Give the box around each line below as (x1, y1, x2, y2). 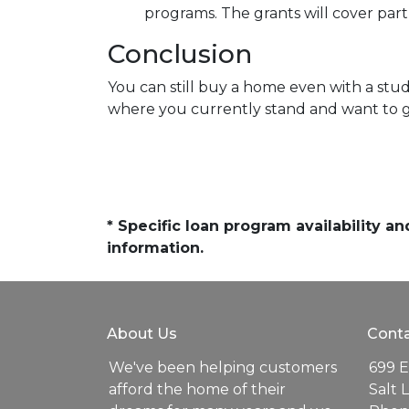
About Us (107, 325, 177, 342)
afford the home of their (109, 381, 286, 398)
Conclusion (108, 38, 252, 69)
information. (107, 239, 204, 257)
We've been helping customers (109, 359, 337, 376)
